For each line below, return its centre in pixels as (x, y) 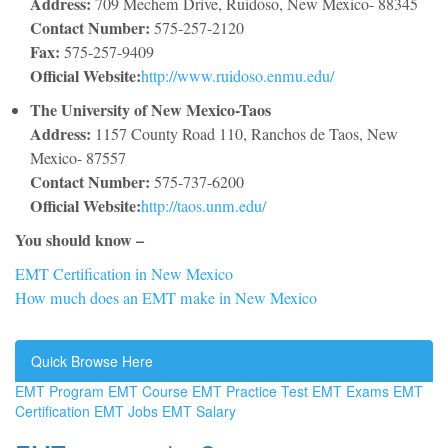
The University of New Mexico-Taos (150, 110)
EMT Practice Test (250, 391)
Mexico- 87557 (78, 158)
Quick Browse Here (92, 361)
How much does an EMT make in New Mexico (166, 298)
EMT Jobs (126, 411)
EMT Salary (199, 411)
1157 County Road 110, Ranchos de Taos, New (246, 134)
